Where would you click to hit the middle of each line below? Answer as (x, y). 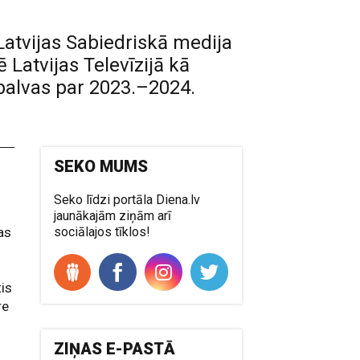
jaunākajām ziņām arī (113, 216)
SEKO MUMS (101, 166)
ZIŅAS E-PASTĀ (115, 349)
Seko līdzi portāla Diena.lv (127, 200)
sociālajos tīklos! (102, 232)
